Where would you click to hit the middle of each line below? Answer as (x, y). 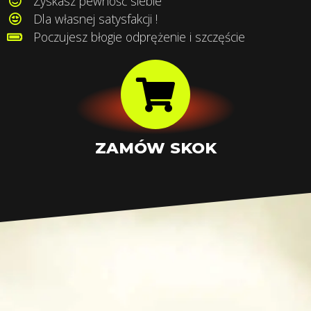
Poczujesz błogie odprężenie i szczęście (139, 37)
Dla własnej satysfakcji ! (95, 19)
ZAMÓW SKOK (155, 148)
